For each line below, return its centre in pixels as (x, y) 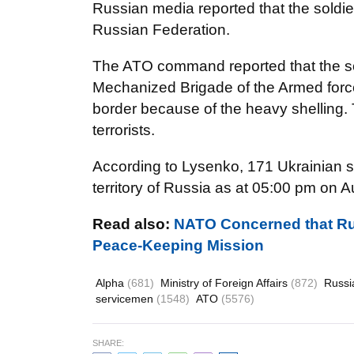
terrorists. (124, 130)
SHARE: (108, 343)
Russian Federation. (161, 30)
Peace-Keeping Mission (178, 245)
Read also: (133, 224)
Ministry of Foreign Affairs (226, 283)
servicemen (126, 299)
